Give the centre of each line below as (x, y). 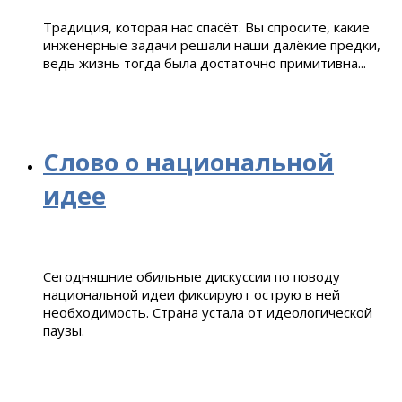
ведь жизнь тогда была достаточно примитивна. (202, 62)
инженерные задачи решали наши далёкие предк (206, 44)
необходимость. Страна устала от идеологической (208, 312)
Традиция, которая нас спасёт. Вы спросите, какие (206, 26)
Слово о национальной (188, 162)
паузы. (66, 330)
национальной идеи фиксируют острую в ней (192, 294)
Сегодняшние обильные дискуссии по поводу (192, 276)
